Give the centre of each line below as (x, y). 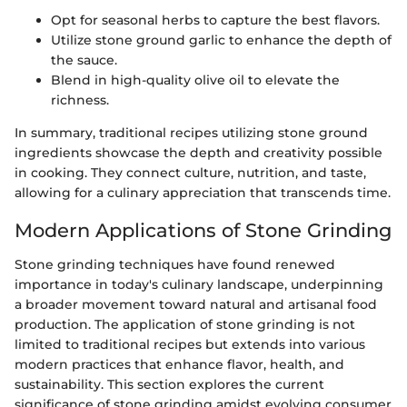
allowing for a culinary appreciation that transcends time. (203, 192)
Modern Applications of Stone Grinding (203, 230)
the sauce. (84, 60)
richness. (80, 99)
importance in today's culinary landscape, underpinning (199, 285)
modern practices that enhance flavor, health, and (179, 365)
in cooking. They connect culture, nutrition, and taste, (190, 172)
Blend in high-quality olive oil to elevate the (195, 79)
